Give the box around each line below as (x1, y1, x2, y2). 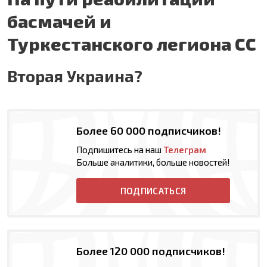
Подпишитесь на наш (76, 144, 163, 156)
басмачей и (7, 10, 111, 32)
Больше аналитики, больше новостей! (76, 157, 230, 168)
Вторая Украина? (7, 66, 142, 86)
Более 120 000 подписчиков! (76, 244, 225, 258)
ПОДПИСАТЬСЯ (120, 185, 187, 197)
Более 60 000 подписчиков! (76, 124, 221, 138)
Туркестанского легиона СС (7, 33, 256, 55)
